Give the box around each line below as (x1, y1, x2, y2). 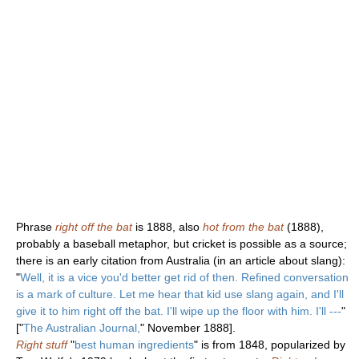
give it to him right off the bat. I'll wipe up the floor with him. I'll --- (16, 304, 341, 317)
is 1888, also (132, 220, 203, 233)
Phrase (16, 220, 55, 233)
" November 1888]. (140, 321, 236, 334)
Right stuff (16, 337, 67, 351)
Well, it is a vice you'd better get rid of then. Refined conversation (20, 270, 349, 284)
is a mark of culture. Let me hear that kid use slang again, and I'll (16, 287, 344, 301)
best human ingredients (75, 337, 194, 351)
